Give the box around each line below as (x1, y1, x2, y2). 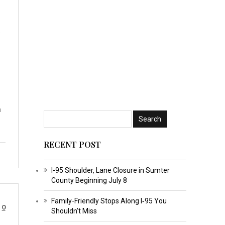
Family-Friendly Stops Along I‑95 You (51, 196, 167, 205)
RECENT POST (43, 139, 101, 150)
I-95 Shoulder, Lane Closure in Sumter (51, 166, 170, 174)
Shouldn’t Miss (51, 206, 97, 215)
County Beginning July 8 (51, 176, 127, 184)
